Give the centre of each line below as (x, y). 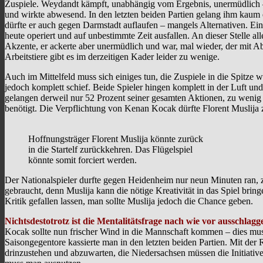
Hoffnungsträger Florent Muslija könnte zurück (116, 139)
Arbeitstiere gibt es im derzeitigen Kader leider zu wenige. (112, 57)
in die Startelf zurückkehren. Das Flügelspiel (110, 150)
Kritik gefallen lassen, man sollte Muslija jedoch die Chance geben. (129, 201)
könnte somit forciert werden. (82, 160)
